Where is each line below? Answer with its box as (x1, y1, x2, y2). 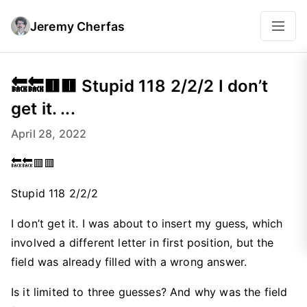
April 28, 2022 (11, 127, 87, 140)
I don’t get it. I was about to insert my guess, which (11, 217, 283, 230)
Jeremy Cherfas (30, 19, 125, 34)
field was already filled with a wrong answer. (11, 255, 247, 269)
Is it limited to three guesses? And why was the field (11, 285, 288, 299)
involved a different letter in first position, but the (11, 236, 274, 249)
